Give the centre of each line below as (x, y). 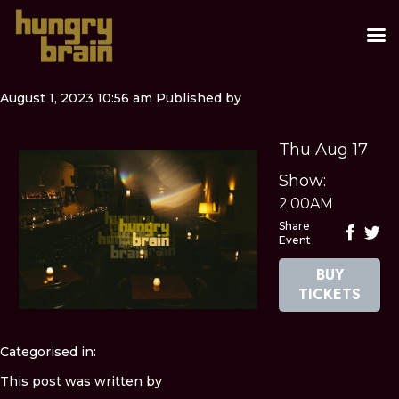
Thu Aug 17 (324, 149)
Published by (199, 98)
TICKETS (330, 294)
